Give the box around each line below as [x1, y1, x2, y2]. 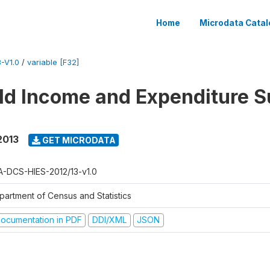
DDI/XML [92, 215, 127, 225]
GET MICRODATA [40, 134, 116, 145]
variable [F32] [27, 58, 79, 67]
